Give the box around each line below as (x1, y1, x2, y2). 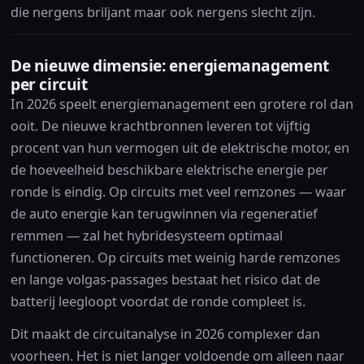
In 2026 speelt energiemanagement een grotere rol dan (10, 94, 353, 113)
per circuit (10, 72, 88, 95)
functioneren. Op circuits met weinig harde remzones (10, 248, 340, 266)
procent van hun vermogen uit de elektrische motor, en (10, 138, 349, 157)
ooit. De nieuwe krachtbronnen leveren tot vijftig (10, 116, 310, 135)
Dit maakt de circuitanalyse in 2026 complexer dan (10, 324, 320, 343)
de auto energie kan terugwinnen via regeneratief (10, 204, 318, 223)
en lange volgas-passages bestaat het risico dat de (10, 270, 320, 288)
